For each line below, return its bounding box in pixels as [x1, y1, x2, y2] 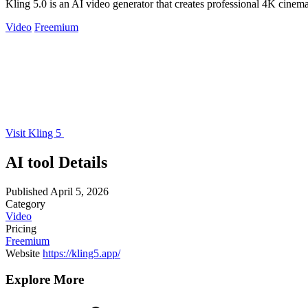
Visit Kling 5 [5, 126, 64, 139]
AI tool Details [5, 153, 107, 171]
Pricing [5, 222, 36, 234]
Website [5, 247, 40, 259]
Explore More [5, 272, 84, 287]
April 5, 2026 [50, 185, 109, 197]
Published [5, 185, 48, 197]
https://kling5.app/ [43, 247, 120, 259]
